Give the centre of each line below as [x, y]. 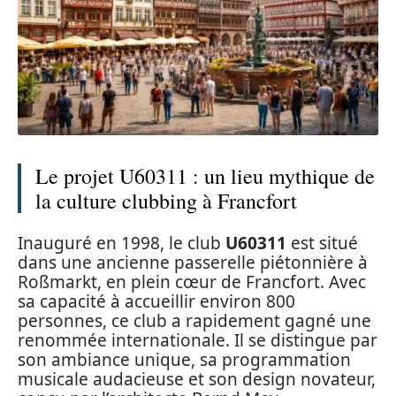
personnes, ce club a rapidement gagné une [194, 320]
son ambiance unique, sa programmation [184, 359]
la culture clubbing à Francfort [166, 201]
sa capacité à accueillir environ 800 [156, 301]
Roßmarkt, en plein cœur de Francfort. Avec [192, 282]
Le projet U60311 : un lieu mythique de [205, 176]
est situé [322, 243]
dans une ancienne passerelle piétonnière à [193, 262]
